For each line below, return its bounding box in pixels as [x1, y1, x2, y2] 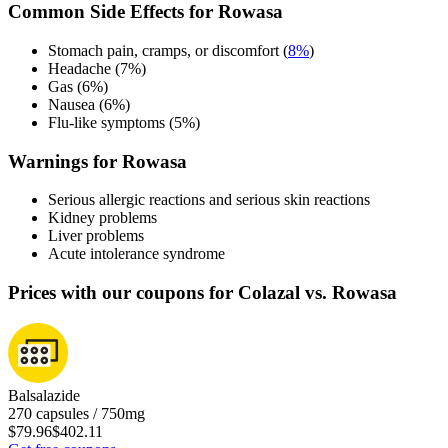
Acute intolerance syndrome [48, 245, 225, 263]
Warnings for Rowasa [8, 150, 187, 172]
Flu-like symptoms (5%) [48, 114, 200, 132]
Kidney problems [48, 209, 157, 227]
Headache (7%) [48, 60, 146, 78]
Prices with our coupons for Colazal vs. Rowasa [8, 282, 397, 304]
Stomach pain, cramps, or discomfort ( [48, 42, 288, 60]
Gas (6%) [48, 78, 108, 96]
